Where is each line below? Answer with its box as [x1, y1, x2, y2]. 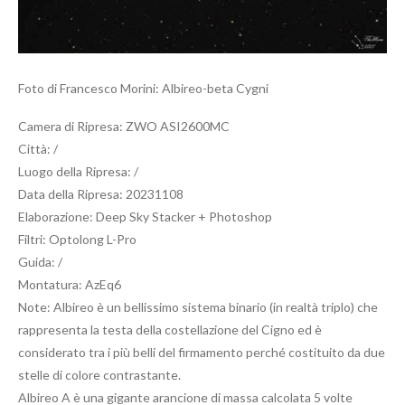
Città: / [18, 141, 58, 157]
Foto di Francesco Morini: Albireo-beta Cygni [18, 80, 268, 97]
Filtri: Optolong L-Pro [18, 231, 137, 248]
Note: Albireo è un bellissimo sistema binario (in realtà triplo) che [18, 299, 378, 316]
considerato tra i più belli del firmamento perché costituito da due [18, 344, 385, 361]
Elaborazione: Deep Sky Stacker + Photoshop [18, 209, 272, 225]
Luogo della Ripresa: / [18, 164, 138, 180]
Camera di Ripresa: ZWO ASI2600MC [18, 118, 230, 135]
